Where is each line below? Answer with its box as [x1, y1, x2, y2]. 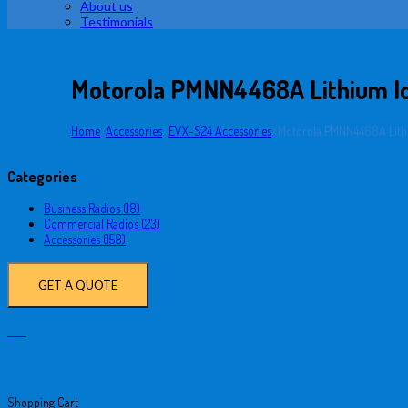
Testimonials [80, 14, 153, 29]
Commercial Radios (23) [44, 216, 160, 232]
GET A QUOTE [38, 277, 117, 292]
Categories [7, 166, 77, 186]
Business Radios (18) [44, 200, 140, 217]
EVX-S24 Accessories [168, 122, 271, 138]
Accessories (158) [44, 231, 126, 248]
